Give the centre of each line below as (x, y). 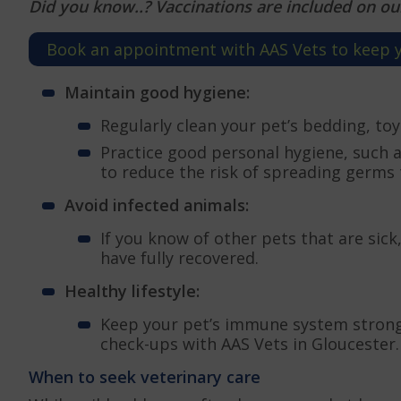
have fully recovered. (179, 257)
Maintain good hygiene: (157, 92)
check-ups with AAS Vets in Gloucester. (250, 343)
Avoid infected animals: (157, 205)
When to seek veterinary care (145, 376)
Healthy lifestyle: (132, 290)
